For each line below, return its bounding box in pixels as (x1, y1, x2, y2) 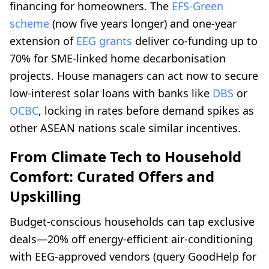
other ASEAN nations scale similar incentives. (10, 121, 241, 136)
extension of (10, 34, 76, 49)
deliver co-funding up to (132, 34, 258, 49)
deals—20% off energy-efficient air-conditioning (10, 232, 253, 247)
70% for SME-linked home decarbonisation (10, 51, 226, 66)
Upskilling (10, 186, 81, 207)
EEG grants (76, 34, 132, 49)
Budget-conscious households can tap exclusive (10, 214, 255, 229)
